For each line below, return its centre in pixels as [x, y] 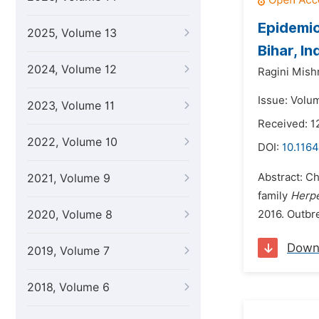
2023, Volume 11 [71, 106]
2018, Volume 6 [68, 287]
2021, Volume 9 [69, 178]
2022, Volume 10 [72, 142]
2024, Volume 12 [72, 69]
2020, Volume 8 [70, 215]
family [274, 196]
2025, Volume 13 [72, 33]
